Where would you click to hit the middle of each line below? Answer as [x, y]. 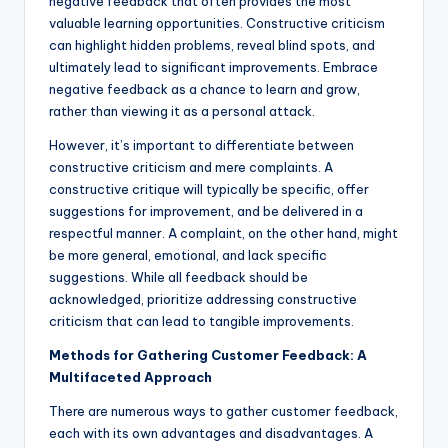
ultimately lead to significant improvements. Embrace [213, 67]
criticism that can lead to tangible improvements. [201, 321]
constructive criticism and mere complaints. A [191, 167]
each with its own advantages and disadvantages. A [211, 433]
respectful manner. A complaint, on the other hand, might [223, 233]
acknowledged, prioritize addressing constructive [203, 299]
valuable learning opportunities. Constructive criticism [217, 23]
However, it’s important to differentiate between [201, 145]
